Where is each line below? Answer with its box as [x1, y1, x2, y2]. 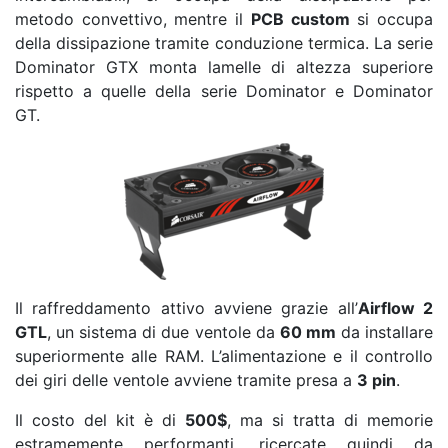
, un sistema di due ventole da [47, 322, 280, 343]
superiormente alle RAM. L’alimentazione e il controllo [15, 346, 433, 367]
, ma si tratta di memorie [227, 410, 433, 431]
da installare [335, 322, 434, 343]
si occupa [349, 9, 434, 30]
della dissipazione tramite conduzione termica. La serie [15, 33, 433, 54]
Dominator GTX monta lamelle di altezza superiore [15, 57, 433, 78]
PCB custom [250, 9, 350, 30]
